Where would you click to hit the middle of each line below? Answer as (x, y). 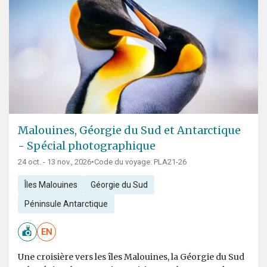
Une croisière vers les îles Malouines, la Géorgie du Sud (131, 257)
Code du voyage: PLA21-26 (140, 162)
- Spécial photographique (87, 146)
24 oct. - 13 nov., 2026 (55, 162)
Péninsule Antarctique (66, 204)
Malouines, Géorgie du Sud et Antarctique (129, 131)
